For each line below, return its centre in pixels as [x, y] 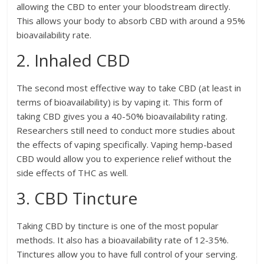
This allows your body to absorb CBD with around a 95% [131, 20]
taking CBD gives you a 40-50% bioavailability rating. [122, 116]
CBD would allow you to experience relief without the [124, 158]
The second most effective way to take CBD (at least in [129, 88]
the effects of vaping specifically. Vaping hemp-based [125, 144]
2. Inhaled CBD [74, 60]
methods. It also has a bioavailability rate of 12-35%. [123, 240]
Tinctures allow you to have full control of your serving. [127, 254]
